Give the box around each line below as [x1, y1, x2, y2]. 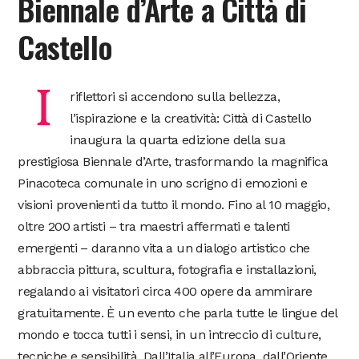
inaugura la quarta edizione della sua [70, 131, 286, 147]
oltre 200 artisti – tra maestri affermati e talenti [18, 218, 290, 234]
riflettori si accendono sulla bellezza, [70, 88, 280, 104]
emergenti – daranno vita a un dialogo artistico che [18, 240, 310, 256]
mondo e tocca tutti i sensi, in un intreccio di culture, [18, 326, 321, 342]
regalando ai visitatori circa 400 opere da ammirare [18, 283, 313, 299]
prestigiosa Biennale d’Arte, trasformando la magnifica [18, 153, 329, 169]
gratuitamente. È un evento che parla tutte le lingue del [18, 305, 337, 321]
